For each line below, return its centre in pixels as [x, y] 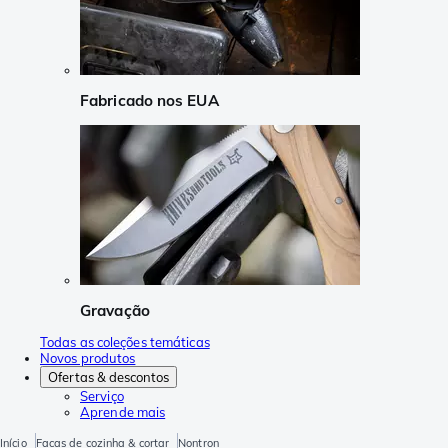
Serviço [102, 396]
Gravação [115, 310]
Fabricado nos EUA [149, 101]
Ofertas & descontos [108, 377]
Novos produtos [88, 358]
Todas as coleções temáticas [125, 342]
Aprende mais [123, 412]
